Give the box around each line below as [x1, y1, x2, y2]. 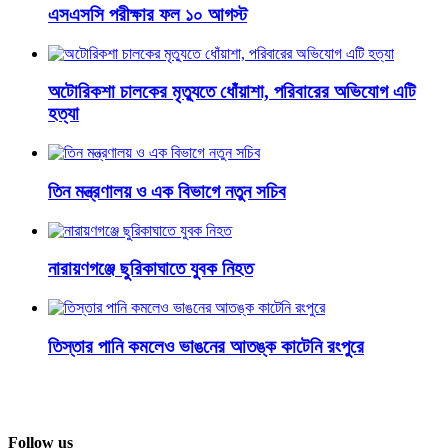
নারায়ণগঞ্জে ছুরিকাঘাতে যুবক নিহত [48, 258, 253, 280]
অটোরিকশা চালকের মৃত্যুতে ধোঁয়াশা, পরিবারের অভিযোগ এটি [48, 81, 416, 103]
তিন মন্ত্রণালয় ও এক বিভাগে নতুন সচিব [48, 180, 286, 202]
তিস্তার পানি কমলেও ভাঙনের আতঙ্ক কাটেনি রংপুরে [48, 335, 364, 357]
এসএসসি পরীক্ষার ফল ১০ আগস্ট [48, 4, 247, 26]
